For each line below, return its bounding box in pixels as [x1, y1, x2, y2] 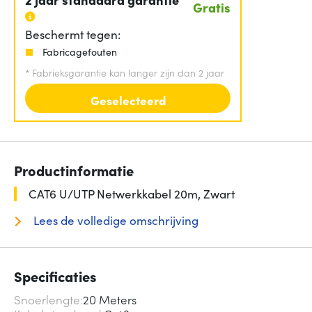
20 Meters [83, 291, 136, 309]
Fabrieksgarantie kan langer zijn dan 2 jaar [32, 65, 224, 79]
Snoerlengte [14, 291, 80, 309]
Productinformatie [14, 160, 134, 180]
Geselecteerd [90, 92, 166, 109]
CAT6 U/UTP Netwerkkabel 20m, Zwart [29, 185, 235, 203]
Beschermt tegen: [25, 25, 120, 42]
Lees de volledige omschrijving [30, 212, 198, 229]
